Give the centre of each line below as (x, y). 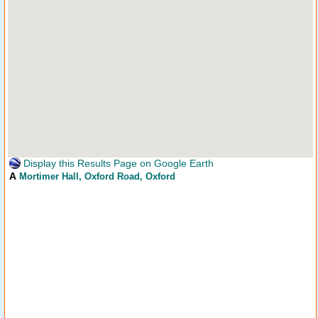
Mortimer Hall (49, 176)
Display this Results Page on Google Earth (117, 163)
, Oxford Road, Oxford (127, 176)
